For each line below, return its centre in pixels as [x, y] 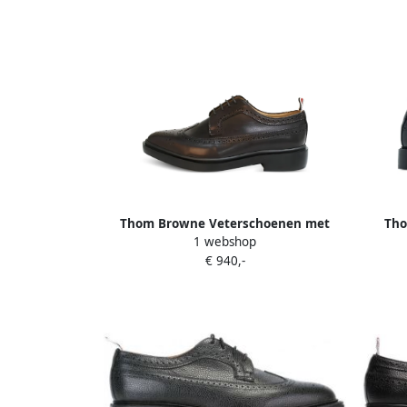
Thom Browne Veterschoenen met [225, 223]
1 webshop [225, 242]
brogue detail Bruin [225, 242]
